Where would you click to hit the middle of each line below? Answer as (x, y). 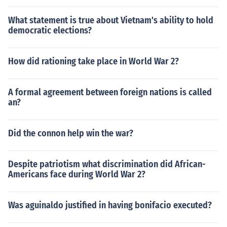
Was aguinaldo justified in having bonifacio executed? (110, 205)
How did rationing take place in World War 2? (93, 61)
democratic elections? (50, 30)
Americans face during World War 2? (77, 174)
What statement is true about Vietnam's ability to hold (111, 20)
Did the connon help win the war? (71, 133)
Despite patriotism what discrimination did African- (107, 164)
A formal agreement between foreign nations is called (110, 92)
